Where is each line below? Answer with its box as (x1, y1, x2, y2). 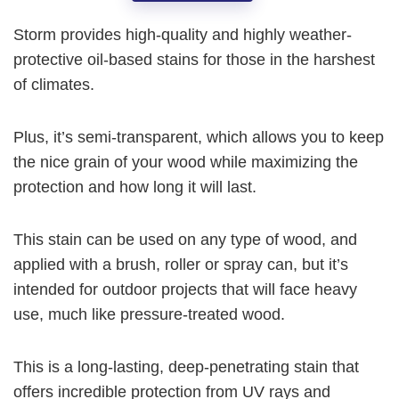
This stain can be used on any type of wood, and (13, 231, 357, 249)
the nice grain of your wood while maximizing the (13, 153, 358, 172)
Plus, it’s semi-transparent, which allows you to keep (13, 128, 384, 147)
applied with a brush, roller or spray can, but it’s (13, 256, 348, 274)
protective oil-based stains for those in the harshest (13, 51, 375, 69)
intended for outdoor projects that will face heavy (13, 281, 357, 299)
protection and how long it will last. (13, 178, 256, 197)
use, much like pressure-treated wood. (13, 305, 285, 324)
